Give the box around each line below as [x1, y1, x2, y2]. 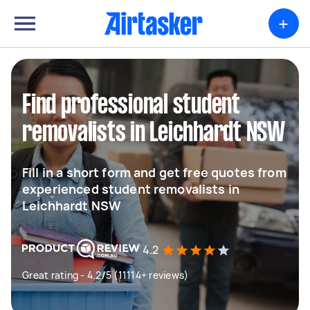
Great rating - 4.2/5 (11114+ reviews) [22, 268, 189, 282]
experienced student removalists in [22, 181, 240, 197]
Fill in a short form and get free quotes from [22, 164, 286, 181]
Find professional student [22, 93, 240, 118]
